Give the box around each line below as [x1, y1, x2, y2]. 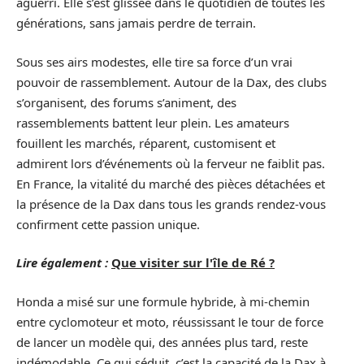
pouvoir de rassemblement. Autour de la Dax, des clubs [16, 73, 327, 90]
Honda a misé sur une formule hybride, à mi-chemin [16, 292, 310, 310]
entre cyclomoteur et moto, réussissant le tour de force [16, 313, 323, 330]
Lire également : [16, 254, 108, 271]
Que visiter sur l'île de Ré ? [111, 254, 275, 271]
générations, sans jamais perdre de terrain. [16, 15, 256, 32]
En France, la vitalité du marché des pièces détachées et [16, 175, 325, 192]
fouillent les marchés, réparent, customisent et [16, 134, 275, 151]
